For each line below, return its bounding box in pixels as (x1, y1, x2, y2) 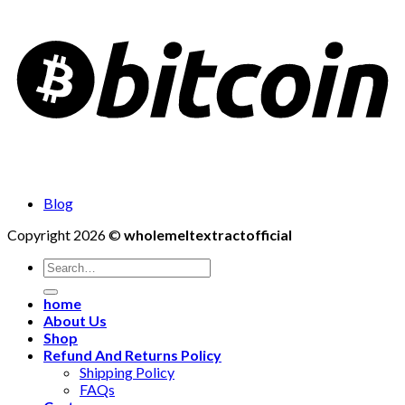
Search (42, 256, 84, 274)
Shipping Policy (80, 363, 174, 381)
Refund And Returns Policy (43, 345, 221, 363)
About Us (43, 311, 107, 329)
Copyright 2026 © (7, 225, 124, 243)
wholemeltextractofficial (124, 225, 292, 243)
